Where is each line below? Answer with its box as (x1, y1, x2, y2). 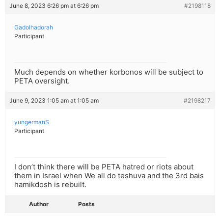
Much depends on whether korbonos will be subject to (14, 67, 203, 77)
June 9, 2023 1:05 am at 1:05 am (9, 97, 99, 105)
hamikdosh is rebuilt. (14, 180, 86, 190)
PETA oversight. (14, 76, 70, 86)
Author (29, 200, 49, 208)
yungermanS (14, 118, 49, 126)
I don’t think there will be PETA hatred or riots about (14, 162, 193, 172)
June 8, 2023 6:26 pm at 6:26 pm (9, 2, 99, 10)
